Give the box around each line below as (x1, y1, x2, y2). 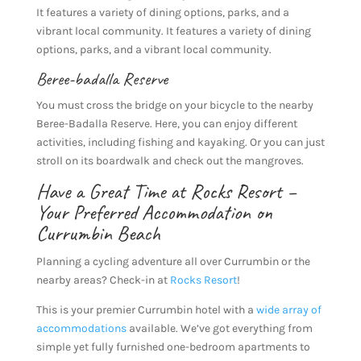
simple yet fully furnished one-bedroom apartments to (35, 339, 310, 354)
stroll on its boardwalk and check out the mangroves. (35, 153, 309, 168)
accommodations (35, 321, 127, 335)
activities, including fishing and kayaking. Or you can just (35, 135, 325, 149)
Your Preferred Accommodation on (35, 198, 272, 226)
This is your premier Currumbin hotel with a (35, 302, 256, 317)
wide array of (255, 302, 322, 317)
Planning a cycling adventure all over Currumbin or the (35, 254, 310, 268)
